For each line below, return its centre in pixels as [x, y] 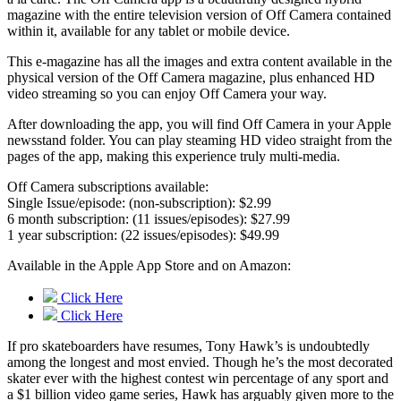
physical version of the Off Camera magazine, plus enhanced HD [191, 78]
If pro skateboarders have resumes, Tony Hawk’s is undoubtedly [188, 346]
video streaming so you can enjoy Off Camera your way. [167, 94]
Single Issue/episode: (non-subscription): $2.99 [139, 203]
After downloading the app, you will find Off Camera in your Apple [199, 124]
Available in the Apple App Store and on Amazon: [149, 266]
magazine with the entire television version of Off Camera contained [199, 15]
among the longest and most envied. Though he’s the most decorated [200, 363]
